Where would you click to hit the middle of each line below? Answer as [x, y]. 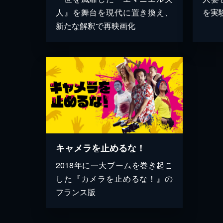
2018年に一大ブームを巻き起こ [114, 165]
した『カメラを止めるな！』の [114, 179]
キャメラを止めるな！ [101, 148]
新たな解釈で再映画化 [96, 25]
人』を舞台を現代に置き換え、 [114, 12]
